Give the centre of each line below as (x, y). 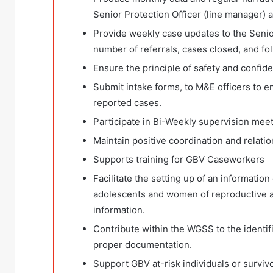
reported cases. (127, 103)
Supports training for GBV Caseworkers (179, 160)
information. (119, 210)
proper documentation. (143, 245)
